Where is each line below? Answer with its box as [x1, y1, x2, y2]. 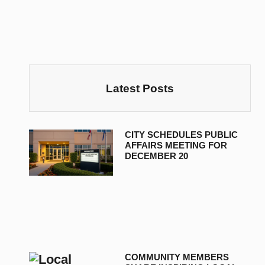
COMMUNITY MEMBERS [125, 251, 230, 262]
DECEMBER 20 [125, 151, 189, 161]
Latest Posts [105, 82, 174, 95]
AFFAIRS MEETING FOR [125, 140, 228, 151]
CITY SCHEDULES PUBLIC [125, 130, 238, 140]
